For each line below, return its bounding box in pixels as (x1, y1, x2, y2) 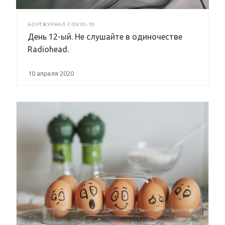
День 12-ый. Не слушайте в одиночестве (28, 32, 182, 41)
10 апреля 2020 (28, 69, 74, 77)
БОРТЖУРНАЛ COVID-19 (28, 21, 95, 27)
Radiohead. (28, 44, 69, 54)
